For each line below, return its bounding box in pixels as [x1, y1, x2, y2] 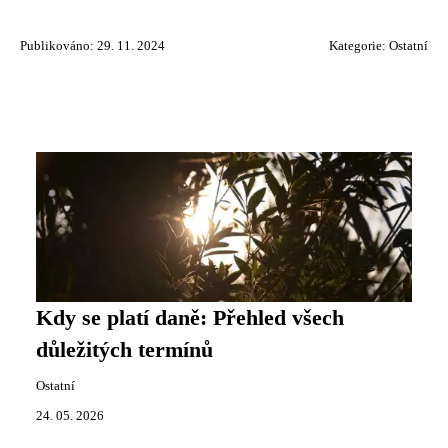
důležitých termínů [36, 338, 213, 362]
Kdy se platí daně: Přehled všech [36, 306, 344, 330]
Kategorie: [329, 39, 389, 53]
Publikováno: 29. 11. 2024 [20, 39, 165, 53]
